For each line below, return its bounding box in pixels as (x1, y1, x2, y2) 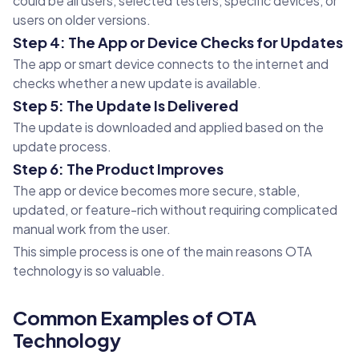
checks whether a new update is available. (13, 75, 261, 92)
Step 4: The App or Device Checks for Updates (13, 33, 343, 52)
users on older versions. (13, 11, 151, 29)
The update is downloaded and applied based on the (13, 119, 324, 136)
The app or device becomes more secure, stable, (13, 182, 300, 200)
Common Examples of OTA (13, 305, 256, 330)
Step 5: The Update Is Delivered (13, 96, 239, 115)
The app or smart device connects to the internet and (13, 55, 329, 73)
